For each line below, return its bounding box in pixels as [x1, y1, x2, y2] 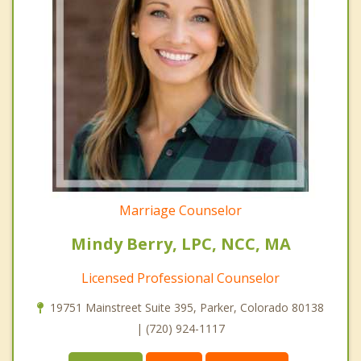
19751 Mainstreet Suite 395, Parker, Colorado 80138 [50, 299, 324, 315]
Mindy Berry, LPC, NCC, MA [70, 232, 291, 255]
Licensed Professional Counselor [81, 268, 280, 287]
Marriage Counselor [119, 201, 242, 219]
